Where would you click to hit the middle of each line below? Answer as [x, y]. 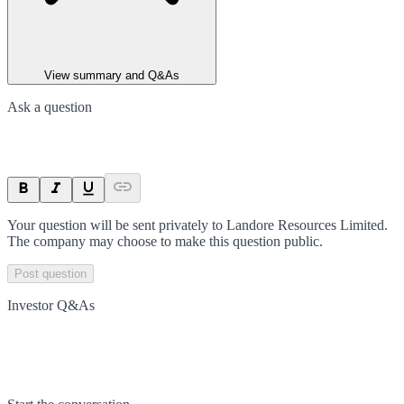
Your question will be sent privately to [117, 225]
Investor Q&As [51, 305]
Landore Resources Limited [305, 225]
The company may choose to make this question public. [165, 241]
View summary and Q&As [112, 75]
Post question [50, 273]
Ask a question [50, 106]
